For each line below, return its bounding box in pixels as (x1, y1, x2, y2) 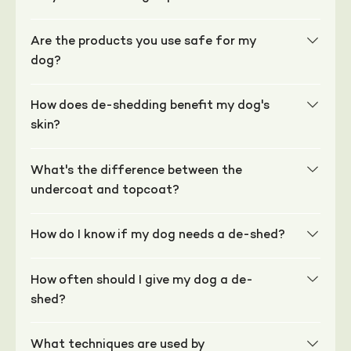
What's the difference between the (31, 164, 243, 178)
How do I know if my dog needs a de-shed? (31, 229, 286, 243)
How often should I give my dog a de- (31, 273, 254, 288)
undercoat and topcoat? (31, 183, 180, 197)
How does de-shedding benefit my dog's (31, 100, 270, 114)
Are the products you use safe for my (31, 34, 257, 49)
